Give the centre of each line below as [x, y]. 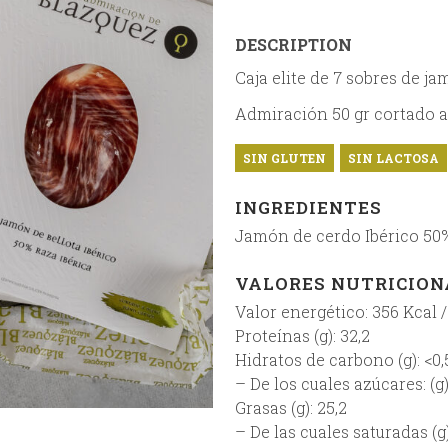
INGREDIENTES [308, 207]
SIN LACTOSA [393, 158]
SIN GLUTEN [284, 158]
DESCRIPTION [293, 44]
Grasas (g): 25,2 [290, 407]
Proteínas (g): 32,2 [302, 335]
